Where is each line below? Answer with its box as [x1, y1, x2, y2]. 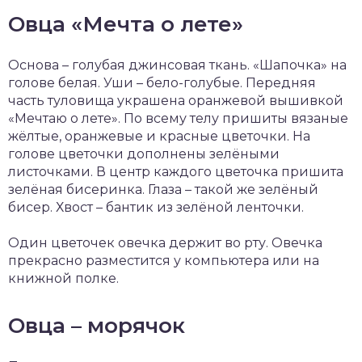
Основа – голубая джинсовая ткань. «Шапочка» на [8, 57, 347, 73]
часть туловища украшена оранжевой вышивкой [8, 92, 343, 108]
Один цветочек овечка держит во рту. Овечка [8, 234, 322, 250]
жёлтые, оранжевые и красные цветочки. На [8, 128, 310, 144]
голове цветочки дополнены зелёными [8, 145, 280, 162]
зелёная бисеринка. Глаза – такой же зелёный [8, 181, 318, 197]
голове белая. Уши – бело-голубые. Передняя [8, 74, 316, 90]
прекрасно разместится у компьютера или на [8, 252, 319, 268]
